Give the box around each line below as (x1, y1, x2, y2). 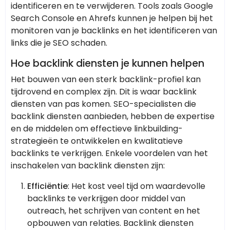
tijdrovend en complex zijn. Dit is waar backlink (11, 86, 197, 98)
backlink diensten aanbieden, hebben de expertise (11, 110, 215, 123)
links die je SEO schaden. (11, 37, 107, 49)
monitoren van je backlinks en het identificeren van (11, 25, 217, 37)
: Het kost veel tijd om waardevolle (68, 180, 205, 193)
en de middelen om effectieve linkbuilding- (11, 123, 183, 135)
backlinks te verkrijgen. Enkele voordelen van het (11, 147, 208, 160)
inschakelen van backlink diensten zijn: (11, 160, 165, 172)
